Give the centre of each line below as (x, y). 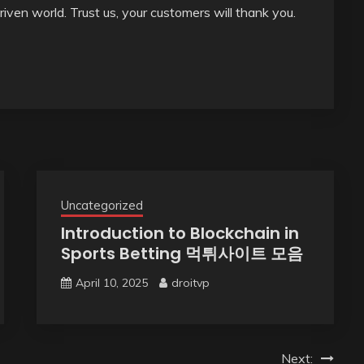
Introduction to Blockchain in (180, 233)
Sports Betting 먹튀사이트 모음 (182, 253)
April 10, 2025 (111, 282)
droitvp (190, 282)
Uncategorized (102, 205)
